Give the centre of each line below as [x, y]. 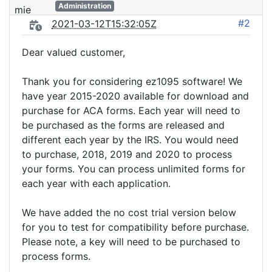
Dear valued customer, [73, 52]
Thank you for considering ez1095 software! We [132, 81]
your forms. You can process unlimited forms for [134, 169]
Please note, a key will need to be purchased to [131, 242]
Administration [84, 6]
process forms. [56, 256]
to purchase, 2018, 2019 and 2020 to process [127, 154]
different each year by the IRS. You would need [130, 140]
